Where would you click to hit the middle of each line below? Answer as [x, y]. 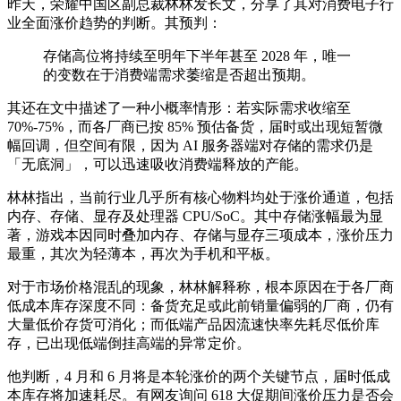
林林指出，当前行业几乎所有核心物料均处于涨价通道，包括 [200, 198]
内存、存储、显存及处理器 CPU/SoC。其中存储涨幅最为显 [195, 217]
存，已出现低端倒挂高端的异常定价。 [129, 344]
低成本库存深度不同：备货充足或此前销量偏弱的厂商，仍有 [200, 306]
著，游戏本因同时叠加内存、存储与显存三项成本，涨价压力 [200, 235]
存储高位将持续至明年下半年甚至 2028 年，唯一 [197, 56]
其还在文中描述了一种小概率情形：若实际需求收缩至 [179, 108]
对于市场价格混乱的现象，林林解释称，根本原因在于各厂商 [200, 287]
